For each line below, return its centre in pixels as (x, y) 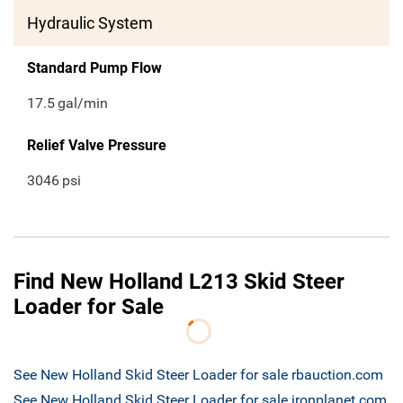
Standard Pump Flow (94, 68)
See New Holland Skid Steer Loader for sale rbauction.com (198, 375)
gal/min (83, 103)
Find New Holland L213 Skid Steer (179, 282)
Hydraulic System (90, 23)
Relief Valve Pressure (97, 146)
